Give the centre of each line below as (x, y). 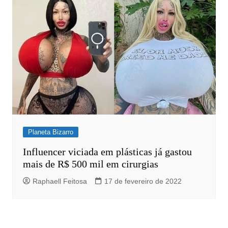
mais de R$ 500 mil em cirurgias (90, 164)
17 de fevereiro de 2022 (143, 181)
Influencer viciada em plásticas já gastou (107, 151)
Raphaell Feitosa (60, 181)
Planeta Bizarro (50, 132)
